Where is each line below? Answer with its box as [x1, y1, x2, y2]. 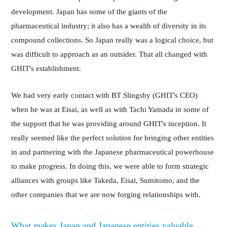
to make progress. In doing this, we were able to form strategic [11, 162, 209, 171]
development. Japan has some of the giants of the [11, 8, 168, 16]
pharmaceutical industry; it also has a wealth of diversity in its [11, 22, 207, 30]
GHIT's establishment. [11, 64, 82, 73]
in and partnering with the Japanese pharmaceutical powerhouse [11, 148, 214, 157]
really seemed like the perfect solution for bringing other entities [11, 134, 214, 142]
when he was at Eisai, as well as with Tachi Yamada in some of [11, 105, 209, 114]
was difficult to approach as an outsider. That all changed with [11, 50, 208, 59]
